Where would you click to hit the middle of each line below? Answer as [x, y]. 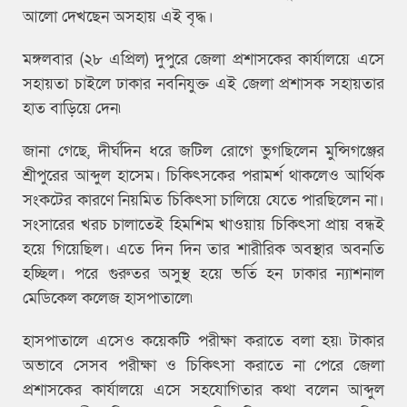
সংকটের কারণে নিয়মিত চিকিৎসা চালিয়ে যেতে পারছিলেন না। [203, 200]
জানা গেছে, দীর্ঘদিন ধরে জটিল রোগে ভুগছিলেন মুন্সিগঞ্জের [203, 151]
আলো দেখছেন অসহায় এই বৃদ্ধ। [120, 16]
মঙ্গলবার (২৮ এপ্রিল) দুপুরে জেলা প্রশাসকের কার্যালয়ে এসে [203, 59]
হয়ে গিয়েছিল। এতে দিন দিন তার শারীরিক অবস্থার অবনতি [203, 249]
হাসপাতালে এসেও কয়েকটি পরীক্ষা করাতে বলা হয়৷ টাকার [203, 341]
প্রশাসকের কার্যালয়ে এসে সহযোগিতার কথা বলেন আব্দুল [203, 390]
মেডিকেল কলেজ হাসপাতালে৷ [110, 298]
